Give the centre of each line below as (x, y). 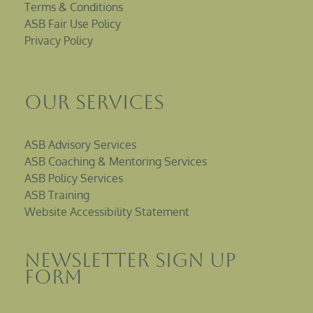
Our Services (94, 102)
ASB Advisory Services (80, 145)
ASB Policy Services (74, 179)
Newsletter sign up (130, 260)
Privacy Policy (59, 41)
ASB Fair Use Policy (73, 24)
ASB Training (57, 195)
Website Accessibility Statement (107, 212)
